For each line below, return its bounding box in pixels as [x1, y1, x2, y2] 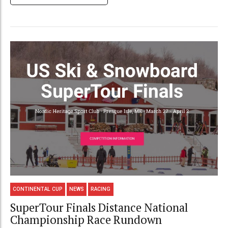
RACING [91, 186, 111, 192]
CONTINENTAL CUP [13, 186, 63, 192]
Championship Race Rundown [10, 212, 162, 227]
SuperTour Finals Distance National [10, 199, 188, 215]
